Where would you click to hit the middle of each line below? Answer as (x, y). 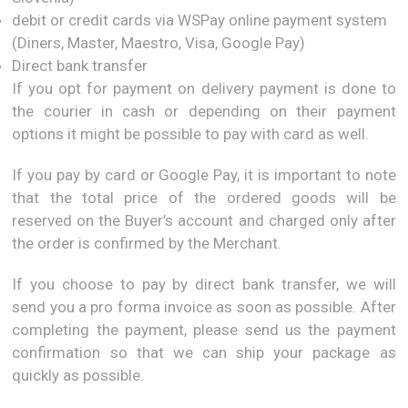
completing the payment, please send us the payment (204, 330)
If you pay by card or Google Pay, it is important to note (204, 175)
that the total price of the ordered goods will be (204, 198)
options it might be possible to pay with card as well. (191, 134)
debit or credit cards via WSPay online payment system (200, 20)
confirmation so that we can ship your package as (204, 352)
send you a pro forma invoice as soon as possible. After (204, 307)
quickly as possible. (78, 375)
